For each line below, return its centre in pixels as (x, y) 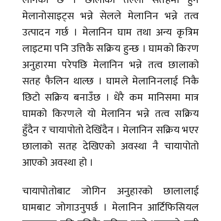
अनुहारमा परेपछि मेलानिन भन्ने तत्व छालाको (110, 65)
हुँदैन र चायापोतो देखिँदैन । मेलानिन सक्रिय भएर (111, 130)
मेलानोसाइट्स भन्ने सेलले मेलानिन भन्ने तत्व (110, 16)
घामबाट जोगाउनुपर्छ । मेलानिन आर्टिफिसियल (110, 208)
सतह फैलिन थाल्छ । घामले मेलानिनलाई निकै (110, 81)
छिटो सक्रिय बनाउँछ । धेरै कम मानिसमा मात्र (110, 98)
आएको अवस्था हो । (59, 163)
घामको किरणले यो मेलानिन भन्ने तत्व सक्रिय (110, 114)
